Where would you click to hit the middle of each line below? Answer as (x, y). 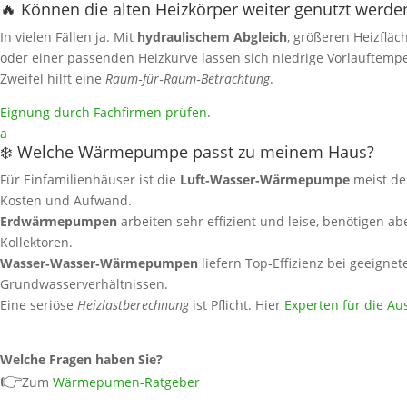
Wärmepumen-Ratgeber (126, 382)
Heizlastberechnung (133, 305)
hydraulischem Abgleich (212, 37)
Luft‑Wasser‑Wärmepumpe (265, 180)
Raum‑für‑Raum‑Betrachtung (188, 79)
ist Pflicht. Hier (235, 305)
